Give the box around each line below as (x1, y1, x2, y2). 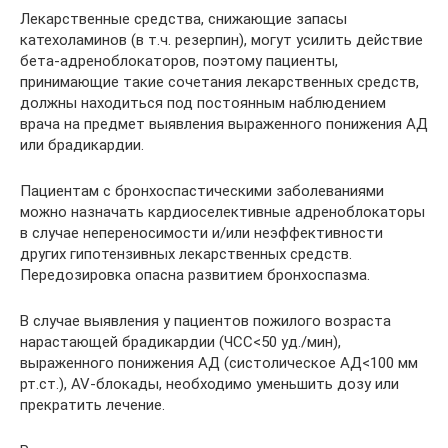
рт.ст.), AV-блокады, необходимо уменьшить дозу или (20, 375, 399, 393)
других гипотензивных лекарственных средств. (20, 245, 352, 263)
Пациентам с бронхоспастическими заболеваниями (20, 182, 384, 200)
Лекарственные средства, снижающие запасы (20, 10, 347, 28)
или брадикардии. (20, 136, 144, 154)
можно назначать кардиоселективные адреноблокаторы (20, 203, 425, 221)
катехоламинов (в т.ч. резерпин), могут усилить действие (20, 31, 423, 49)
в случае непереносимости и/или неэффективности (20, 224, 383, 242)
